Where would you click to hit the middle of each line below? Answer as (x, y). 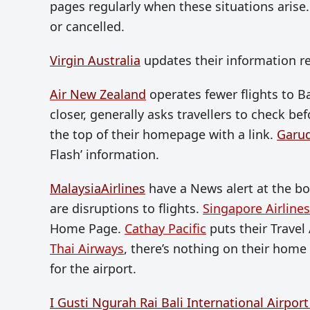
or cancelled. (87, 27)
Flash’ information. (104, 155)
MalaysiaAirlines (98, 189)
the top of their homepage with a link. (163, 135)
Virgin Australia (95, 61)
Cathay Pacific (165, 229)
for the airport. (93, 269)
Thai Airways (87, 249)
